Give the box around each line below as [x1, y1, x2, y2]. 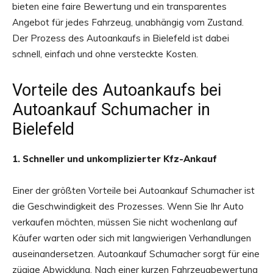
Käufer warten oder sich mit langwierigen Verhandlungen [12, 232, 251, 244]
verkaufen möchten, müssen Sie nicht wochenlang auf [12, 216, 238, 229]
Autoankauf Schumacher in [12, 100, 210, 120]
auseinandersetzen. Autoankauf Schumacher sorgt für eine [12, 248, 260, 260]
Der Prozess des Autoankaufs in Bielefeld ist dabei [12, 32, 229, 44]
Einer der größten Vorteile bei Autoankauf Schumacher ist [12, 185, 255, 197]
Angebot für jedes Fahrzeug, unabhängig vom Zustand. [12, 16, 244, 29]
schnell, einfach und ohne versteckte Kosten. [12, 48, 198, 60]
